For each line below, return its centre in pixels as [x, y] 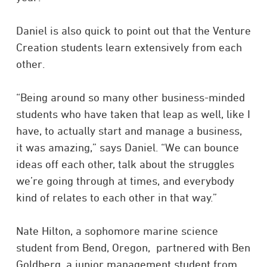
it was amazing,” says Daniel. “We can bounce [127, 148]
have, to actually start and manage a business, [129, 131]
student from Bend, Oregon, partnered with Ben [133, 248]
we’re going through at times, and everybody [125, 181]
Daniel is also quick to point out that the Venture [133, 31]
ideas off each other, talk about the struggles [125, 164]
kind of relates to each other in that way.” [116, 198]
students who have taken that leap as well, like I [133, 114]
